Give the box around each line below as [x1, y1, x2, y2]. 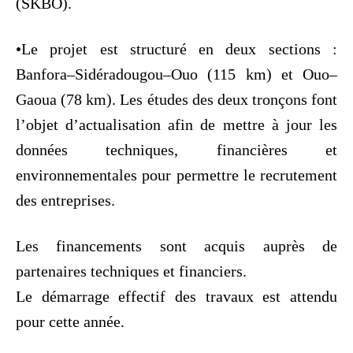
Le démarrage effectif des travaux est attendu [16, 287, 337, 305]
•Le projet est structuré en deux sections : [16, 39, 337, 58]
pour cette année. [16, 312, 124, 330]
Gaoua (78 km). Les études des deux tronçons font [16, 90, 337, 108]
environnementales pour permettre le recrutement [16, 165, 337, 184]
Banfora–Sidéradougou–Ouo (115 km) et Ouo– [16, 65, 337, 83]
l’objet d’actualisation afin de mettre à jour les [16, 115, 337, 133]
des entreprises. [16, 191, 115, 209]
